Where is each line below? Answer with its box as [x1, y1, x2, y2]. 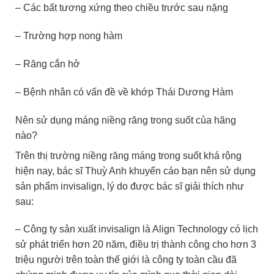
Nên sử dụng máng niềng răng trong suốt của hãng [15, 114, 236, 125]
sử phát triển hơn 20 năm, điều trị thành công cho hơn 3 [15, 239, 256, 250]
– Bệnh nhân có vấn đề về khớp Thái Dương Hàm [15, 86, 233, 97]
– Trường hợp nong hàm [15, 31, 122, 42]
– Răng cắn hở [15, 59, 80, 69]
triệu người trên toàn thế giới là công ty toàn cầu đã [15, 254, 237, 265]
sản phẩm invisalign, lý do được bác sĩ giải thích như [15, 180, 244, 191]
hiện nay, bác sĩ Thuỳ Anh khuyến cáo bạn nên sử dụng [15, 165, 256, 176]
